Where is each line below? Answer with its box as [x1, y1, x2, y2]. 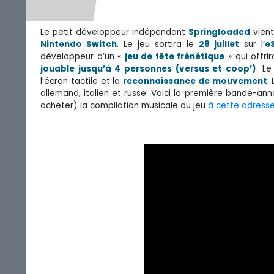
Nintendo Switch [40, 38, 117, 50]
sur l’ [239, 38, 265, 50]
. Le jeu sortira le [117, 38, 199, 50]
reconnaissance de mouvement [123, 75, 267, 87]
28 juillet [199, 38, 240, 50]
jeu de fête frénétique [124, 50, 225, 62]
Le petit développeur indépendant [40, 26, 189, 38]
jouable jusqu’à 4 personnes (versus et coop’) [40, 62, 256, 75]
